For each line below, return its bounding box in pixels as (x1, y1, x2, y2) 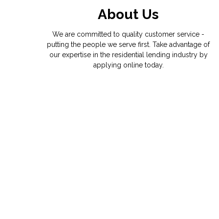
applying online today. (93, 61, 164, 69)
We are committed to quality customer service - (52, 30, 205, 39)
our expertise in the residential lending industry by (49, 51, 208, 59)
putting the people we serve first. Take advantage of (47, 41, 210, 49)
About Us (98, 6, 159, 23)
